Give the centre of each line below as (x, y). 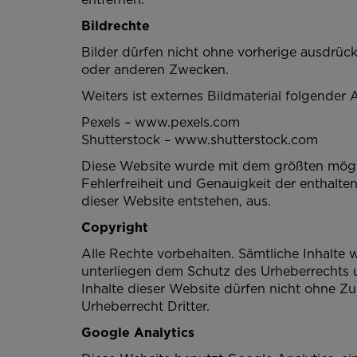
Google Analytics (138, 332)
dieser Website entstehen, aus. (176, 201)
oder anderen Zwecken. (155, 69)
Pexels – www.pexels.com (161, 122)
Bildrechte (116, 25)
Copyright (115, 227)
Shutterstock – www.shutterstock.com (200, 139)
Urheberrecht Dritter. (145, 306)
